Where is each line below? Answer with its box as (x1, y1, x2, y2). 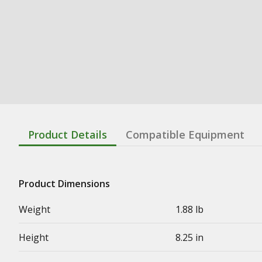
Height (19, 230, 49, 244)
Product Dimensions (19, 177, 110, 190)
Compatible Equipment (126, 127, 244, 142)
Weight (19, 202, 50, 216)
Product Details (28, 127, 107, 142)
